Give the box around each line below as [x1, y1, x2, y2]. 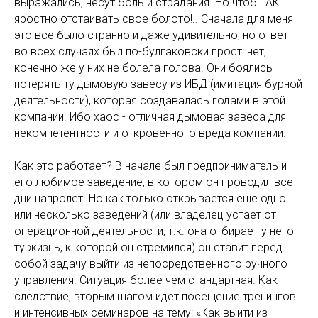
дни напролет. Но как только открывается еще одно [14, 192, 286, 205]
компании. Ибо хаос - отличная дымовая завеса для [14, 110, 286, 124]
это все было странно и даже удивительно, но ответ [14, 28, 288, 42]
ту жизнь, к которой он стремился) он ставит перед [14, 241, 283, 254]
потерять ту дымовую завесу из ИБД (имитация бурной [14, 77, 302, 91]
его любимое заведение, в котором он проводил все [14, 175, 293, 189]
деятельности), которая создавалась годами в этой [14, 94, 285, 107]
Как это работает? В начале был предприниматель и [14, 159, 287, 172]
